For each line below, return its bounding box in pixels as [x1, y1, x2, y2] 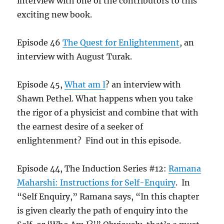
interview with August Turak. [17, 51, 132, 61]
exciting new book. [17, 9, 92, 19]
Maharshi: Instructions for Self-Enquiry [17, 177, 176, 187]
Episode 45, [17, 79, 65, 89]
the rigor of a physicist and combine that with [17, 107, 199, 117]
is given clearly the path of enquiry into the [17, 205, 188, 215]
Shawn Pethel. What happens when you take [17, 93, 193, 103]
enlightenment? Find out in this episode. [17, 135, 181, 145]
